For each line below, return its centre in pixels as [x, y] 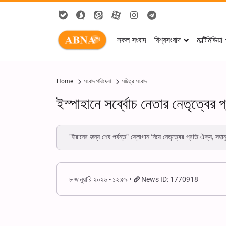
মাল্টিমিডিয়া [210, 40]
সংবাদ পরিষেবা [97, 81]
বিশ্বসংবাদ [167, 40]
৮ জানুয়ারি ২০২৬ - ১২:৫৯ [98, 179]
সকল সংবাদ [132, 40]
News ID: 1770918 [170, 179]
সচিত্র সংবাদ [134, 81]
